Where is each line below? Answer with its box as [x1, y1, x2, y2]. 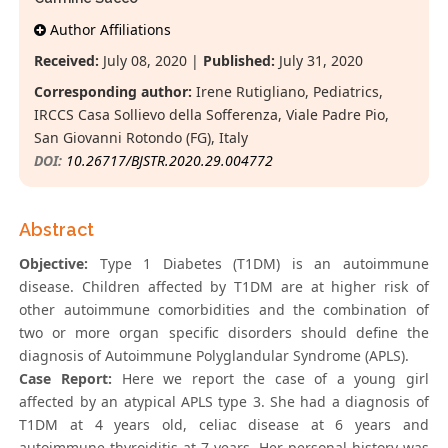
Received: [34, 51, 100, 71]
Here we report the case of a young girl [112, 369, 429, 389]
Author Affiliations [46, 20, 172, 40]
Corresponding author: [34, 82, 193, 102]
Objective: [19, 254, 89, 274]
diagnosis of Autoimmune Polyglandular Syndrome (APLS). [19, 346, 410, 366]
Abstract [19, 219, 95, 241]
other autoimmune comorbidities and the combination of [19, 300, 429, 320]
